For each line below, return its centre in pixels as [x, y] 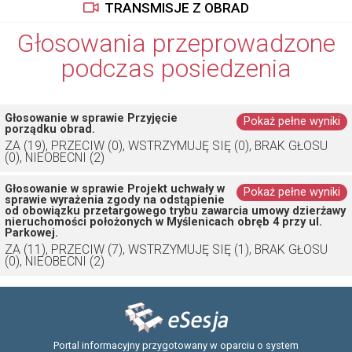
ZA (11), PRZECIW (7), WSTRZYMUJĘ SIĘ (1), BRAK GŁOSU [166, 249]
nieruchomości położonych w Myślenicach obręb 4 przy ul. [163, 222]
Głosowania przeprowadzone [176, 43]
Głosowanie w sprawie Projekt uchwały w [115, 189]
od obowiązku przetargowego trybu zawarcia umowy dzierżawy [175, 211]
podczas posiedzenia [176, 68]
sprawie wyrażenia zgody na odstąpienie [115, 200]
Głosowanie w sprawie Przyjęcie [91, 118]
